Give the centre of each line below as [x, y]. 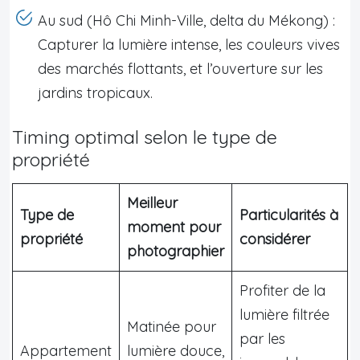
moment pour [174, 227]
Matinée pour [172, 326]
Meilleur [152, 202]
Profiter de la [282, 290]
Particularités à [289, 215]
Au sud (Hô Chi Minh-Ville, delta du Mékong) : [186, 20]
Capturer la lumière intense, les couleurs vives [189, 44]
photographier [176, 251]
